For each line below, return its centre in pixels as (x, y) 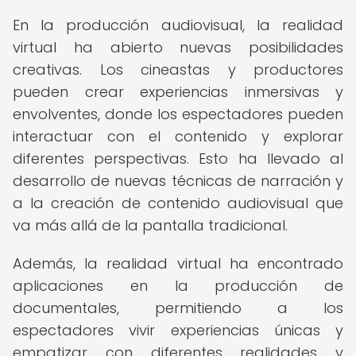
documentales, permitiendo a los (178, 308)
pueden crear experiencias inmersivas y (178, 92)
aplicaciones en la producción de (178, 286)
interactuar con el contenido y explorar (178, 136)
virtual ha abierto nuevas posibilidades (178, 47)
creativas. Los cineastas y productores (178, 70)
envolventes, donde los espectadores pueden (178, 114)
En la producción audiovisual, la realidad (178, 25)
